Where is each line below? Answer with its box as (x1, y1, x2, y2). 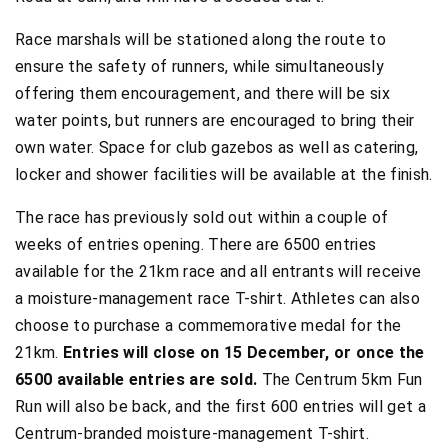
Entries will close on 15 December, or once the (62, 342, 425, 362)
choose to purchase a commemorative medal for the (15, 315, 402, 335)
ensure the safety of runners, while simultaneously (15, 56, 385, 76)
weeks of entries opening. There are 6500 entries (15, 234, 377, 254)
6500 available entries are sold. (15, 369, 258, 389)
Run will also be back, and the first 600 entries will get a (15, 396, 426, 416)
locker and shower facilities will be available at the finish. (15, 164, 433, 184)
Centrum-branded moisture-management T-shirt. (15, 423, 370, 443)
